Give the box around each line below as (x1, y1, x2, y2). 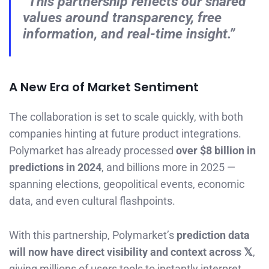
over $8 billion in (176, 144, 256, 157)
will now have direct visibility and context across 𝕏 (9, 246, 253, 259)
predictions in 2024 (9, 161, 101, 174)
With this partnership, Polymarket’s (9, 229, 177, 242)
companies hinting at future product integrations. (9, 127, 241, 141)
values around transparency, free (23, 9, 222, 26)
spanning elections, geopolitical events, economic (9, 178, 244, 191)
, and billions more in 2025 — (101, 161, 235, 174)
